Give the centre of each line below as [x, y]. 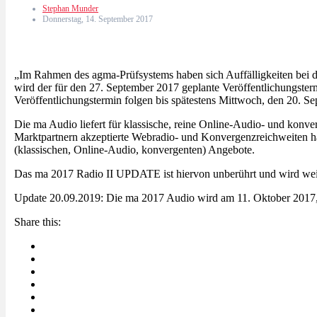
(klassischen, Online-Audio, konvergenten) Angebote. [134, 149]
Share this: [38, 221]
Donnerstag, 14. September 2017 [98, 19]
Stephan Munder [70, 8]
